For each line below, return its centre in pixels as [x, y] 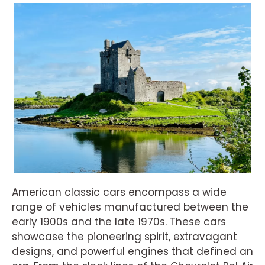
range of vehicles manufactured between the [130, 207]
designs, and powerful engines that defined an [132, 251]
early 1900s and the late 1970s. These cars [119, 222]
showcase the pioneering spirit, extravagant [125, 236]
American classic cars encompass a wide [119, 192]
